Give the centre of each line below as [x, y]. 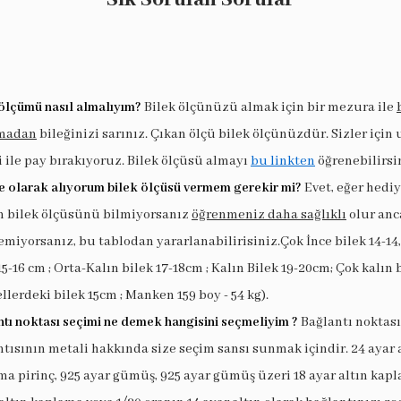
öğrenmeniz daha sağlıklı [269, 214]
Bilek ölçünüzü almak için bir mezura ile [270, 107]
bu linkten [283, 161]
